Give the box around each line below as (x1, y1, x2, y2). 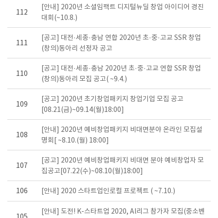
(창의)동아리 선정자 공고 (41, 45, 112, 53)
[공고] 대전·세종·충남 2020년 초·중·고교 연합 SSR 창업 (41, 65, 201, 73)
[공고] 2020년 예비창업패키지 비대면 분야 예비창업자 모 (41, 157, 204, 165)
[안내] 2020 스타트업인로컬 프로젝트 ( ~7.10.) (41, 187, 175, 196)
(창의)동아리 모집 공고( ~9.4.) (41, 75, 127, 84)
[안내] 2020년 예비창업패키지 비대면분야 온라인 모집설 (41, 126, 202, 134)
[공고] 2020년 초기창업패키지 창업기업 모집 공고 (41, 95, 183, 104)
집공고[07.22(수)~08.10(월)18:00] (41, 167, 143, 176)
